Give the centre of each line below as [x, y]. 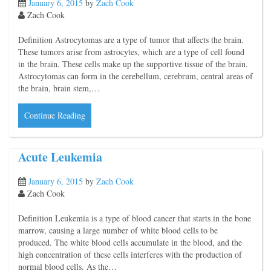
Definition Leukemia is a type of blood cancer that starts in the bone [135, 218]
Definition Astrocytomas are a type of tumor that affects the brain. [131, 39]
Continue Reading [55, 115]
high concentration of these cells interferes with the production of [130, 255]
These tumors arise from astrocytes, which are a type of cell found [131, 51]
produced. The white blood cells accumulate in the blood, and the [130, 243]
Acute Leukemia [60, 157]
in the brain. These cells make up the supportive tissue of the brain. [133, 64]
